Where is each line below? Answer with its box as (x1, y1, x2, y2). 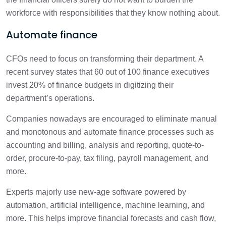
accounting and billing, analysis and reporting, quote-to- (6, 141, 204, 149)
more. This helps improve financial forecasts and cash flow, (6, 214, 216, 222)
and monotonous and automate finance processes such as (6, 128, 214, 136)
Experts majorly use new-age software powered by (6, 188, 186, 196)
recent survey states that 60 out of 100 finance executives (6, 68, 209, 76)
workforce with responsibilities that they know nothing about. (6, 9, 220, 17)
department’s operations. (6, 94, 94, 102)
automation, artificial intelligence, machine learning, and (6, 201, 205, 209)
